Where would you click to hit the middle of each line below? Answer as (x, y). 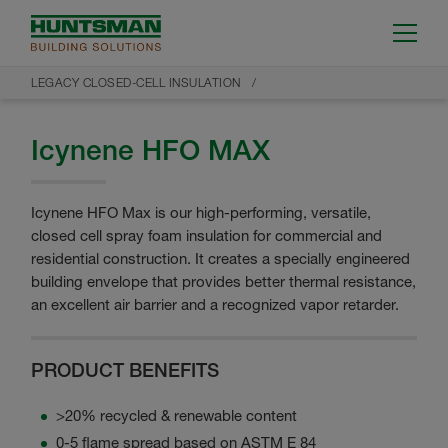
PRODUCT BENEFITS (125, 370)
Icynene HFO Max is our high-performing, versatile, (201, 212)
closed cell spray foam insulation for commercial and (206, 235)
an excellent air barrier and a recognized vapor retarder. (215, 304)
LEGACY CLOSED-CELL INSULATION (136, 83)
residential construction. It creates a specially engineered (220, 258)
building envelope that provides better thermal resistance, (223, 281)
